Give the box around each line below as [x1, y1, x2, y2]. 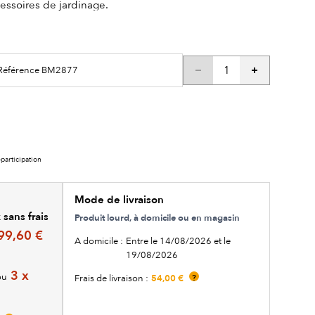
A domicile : [74, 235, 123, 246]
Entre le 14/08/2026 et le [125, 235, 231, 246]
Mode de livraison [74, 192, 164, 207]
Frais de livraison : [74, 272, 148, 283]
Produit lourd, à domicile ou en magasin [74, 211, 240, 224]
